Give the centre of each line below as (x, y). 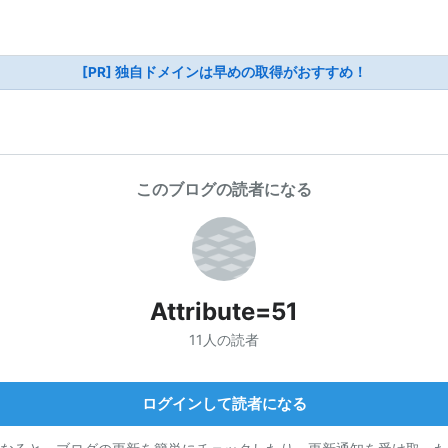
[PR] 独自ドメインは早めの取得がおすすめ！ (224, 72)
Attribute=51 (224, 311)
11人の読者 (224, 339)
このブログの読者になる (224, 189)
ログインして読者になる (224, 403)
